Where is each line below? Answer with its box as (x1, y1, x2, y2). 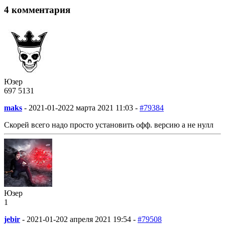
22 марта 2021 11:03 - (66, 103, 138, 112)
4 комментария (4, 5, 70, 16)
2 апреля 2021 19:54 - (64, 214, 136, 223)
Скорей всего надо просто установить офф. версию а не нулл (4, 120, 213, 129)
